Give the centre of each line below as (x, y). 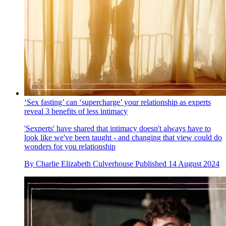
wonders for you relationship (70, 147)
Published (152, 164)
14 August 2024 (194, 164)
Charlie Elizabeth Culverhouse (84, 164)
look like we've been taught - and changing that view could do (123, 138)
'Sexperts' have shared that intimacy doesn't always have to (118, 129)
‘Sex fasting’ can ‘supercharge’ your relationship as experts (118, 102)
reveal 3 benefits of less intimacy (76, 111)
